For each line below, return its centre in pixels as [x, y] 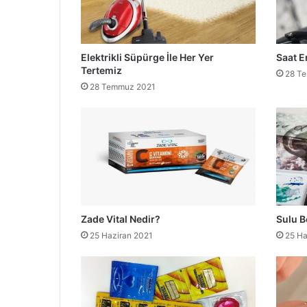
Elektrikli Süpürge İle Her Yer [147, 57]
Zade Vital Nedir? [121, 219]
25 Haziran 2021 [121, 236]
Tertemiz [101, 70]
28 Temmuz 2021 [123, 86]
